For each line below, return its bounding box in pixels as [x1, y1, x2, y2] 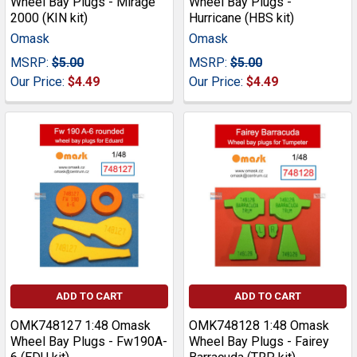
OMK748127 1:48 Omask [10, 318, 151, 334]
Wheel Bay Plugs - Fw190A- [10, 334, 167, 350]
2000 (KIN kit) [10, 10, 88, 26]
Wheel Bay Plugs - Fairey [189, 334, 329, 350]
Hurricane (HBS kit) [189, 10, 294, 26]
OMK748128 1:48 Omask [189, 318, 329, 334]
